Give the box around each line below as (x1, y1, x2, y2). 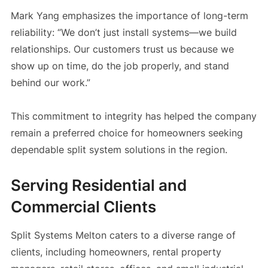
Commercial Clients (10, 197, 156, 217)
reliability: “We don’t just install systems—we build (10, 26, 237, 39)
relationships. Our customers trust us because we (10, 43, 234, 56)
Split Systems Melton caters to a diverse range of (10, 229, 236, 242)
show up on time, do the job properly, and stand (10, 60, 229, 72)
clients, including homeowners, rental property (10, 246, 221, 258)
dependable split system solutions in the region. (10, 144, 227, 156)
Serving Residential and (10, 176, 187, 195)
